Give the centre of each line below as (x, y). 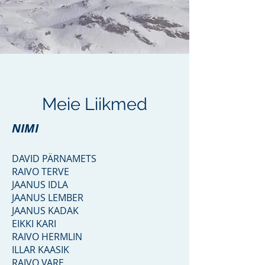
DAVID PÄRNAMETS (54, 159)
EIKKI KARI (34, 224)
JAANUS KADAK (45, 211)
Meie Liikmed (95, 104)
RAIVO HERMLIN (47, 237)
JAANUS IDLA (40, 185)
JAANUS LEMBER (48, 198)
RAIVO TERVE (41, 172)
